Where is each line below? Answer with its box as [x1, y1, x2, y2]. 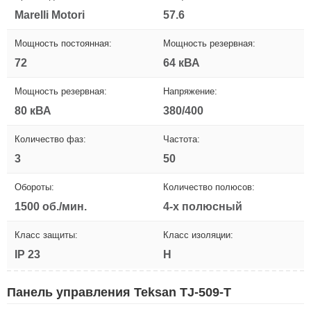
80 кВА [15, 104, 51, 117]
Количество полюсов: [163, 181, 255, 192]
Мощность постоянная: [15, 37, 112, 49]
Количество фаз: [15, 133, 86, 144]
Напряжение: [163, 85, 217, 96]
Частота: [163, 133, 200, 144]
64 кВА [163, 56, 200, 69]
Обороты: [15, 181, 54, 192]
